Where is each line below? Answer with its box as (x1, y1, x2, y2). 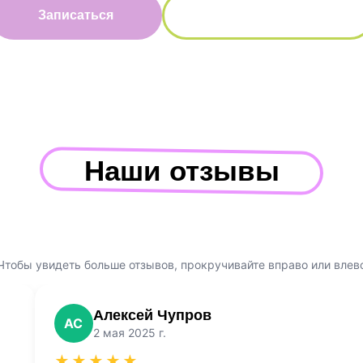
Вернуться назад (212, 7, 323, 22)
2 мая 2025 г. (92, 325, 166, 340)
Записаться (37, 7, 113, 22)
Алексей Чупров (92, 306, 211, 323)
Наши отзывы (83, 154, 280, 186)
